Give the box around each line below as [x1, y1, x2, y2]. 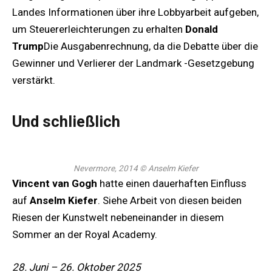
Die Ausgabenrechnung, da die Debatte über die [44, 40, 258, 53]
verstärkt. [12, 74, 55, 87]
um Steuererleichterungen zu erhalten [12, 23, 185, 36]
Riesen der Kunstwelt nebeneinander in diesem [12, 211, 224, 223]
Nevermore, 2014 [73, 163, 138, 173]
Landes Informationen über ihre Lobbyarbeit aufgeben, [12, 6, 259, 19]
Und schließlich [12, 112, 120, 131]
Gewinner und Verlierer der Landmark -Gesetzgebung [12, 57, 254, 70]
